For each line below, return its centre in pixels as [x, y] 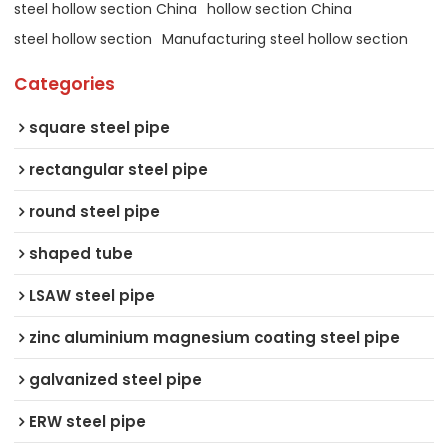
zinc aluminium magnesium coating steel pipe [215, 338]
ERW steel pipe [88, 422]
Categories [65, 84]
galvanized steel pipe [116, 380]
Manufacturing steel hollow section [285, 39]
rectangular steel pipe [119, 170]
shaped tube [81, 254]
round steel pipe [95, 212]
